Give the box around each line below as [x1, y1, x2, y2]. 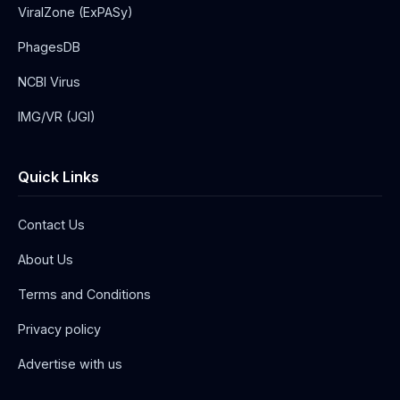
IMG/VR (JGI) [18, 109, 96, 125]
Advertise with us [18, 356, 122, 372]
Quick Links [18, 168, 99, 187]
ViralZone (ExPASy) [18, 4, 133, 21]
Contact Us [18, 217, 85, 233]
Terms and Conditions [18, 287, 151, 303]
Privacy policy [18, 321, 101, 337]
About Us [18, 252, 73, 268]
